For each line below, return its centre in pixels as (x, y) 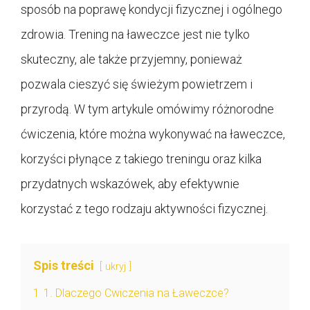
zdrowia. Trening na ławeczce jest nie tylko (135, 35)
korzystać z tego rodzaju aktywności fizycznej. (144, 209)
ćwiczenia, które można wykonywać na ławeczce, (153, 134)
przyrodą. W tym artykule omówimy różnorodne (147, 109)
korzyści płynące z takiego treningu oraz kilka (141, 159)
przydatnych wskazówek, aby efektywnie (130, 184)
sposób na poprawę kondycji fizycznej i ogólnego (152, 10)
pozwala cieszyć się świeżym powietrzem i (137, 84)
